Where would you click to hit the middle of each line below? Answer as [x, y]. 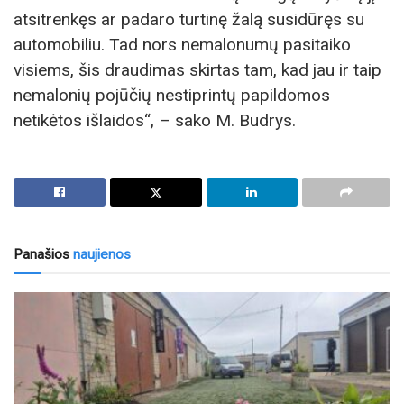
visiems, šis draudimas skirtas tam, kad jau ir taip [197, 69]
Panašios [41, 254]
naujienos [100, 254]
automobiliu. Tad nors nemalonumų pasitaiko [182, 44]
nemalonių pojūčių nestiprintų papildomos [172, 95]
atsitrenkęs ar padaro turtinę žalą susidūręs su [189, 19]
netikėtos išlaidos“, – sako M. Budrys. [155, 120]
